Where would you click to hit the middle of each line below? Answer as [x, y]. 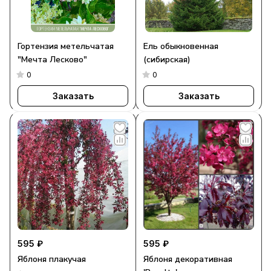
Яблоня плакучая [52, 259]
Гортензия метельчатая [66, 46]
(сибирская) [167, 60]
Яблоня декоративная [188, 259]
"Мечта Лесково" [52, 60]
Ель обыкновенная [181, 46]
